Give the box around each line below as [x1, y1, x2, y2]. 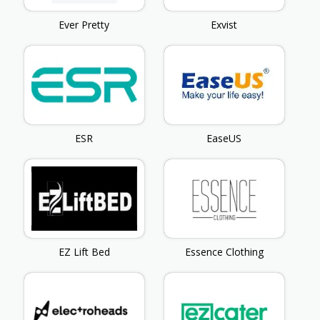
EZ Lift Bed [58, 245, 110, 259]
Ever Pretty [59, 17, 110, 31]
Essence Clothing [184, 245, 264, 259]
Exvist [211, 17, 238, 31]
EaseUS [206, 131, 242, 146]
